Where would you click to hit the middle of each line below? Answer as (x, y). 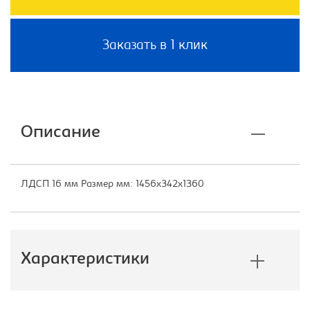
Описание (61, 134)
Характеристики (85, 260)
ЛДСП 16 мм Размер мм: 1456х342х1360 (112, 185)
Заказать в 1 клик (155, 46)
